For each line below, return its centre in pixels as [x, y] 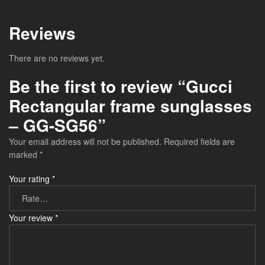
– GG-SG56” [57, 125]
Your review [32, 218]
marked [24, 154]
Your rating [30, 179]
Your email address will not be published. [85, 141]
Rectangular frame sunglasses [130, 105]
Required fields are [199, 141]
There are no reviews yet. [57, 58]
